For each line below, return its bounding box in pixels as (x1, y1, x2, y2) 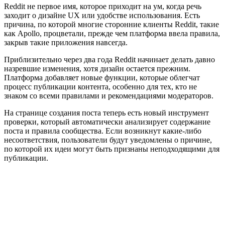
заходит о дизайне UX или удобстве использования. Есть (4, 11, 200, 20)
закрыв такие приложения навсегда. (4, 38, 128, 47)
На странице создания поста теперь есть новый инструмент (4, 108, 209, 117)
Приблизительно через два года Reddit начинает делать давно (4, 55, 215, 64)
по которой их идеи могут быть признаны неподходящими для (4, 144, 219, 153)
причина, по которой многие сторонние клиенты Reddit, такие (4, 20, 219, 29)
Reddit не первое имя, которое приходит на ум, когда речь (4, 2, 201, 11)
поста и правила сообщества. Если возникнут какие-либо (4, 126, 201, 135)
